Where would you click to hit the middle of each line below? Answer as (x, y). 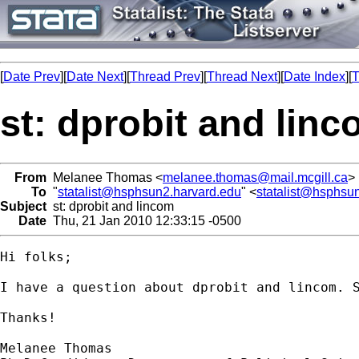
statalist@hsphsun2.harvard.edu (149, 192)
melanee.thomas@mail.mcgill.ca (255, 177)
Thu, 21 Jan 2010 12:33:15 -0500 (144, 220)
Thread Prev (165, 77)
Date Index (315, 77)
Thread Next (242, 77)
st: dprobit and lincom (110, 206)
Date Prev (32, 77)
